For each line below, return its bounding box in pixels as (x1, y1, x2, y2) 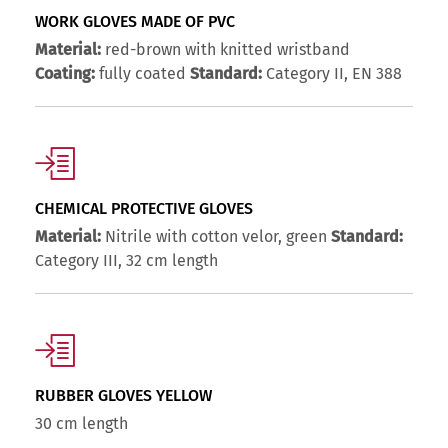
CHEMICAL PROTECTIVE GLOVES (35, 199, 253, 219)
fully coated (95, 64, 190, 84)
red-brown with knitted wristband (101, 40, 350, 60)
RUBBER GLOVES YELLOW (35, 386, 212, 406)
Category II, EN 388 (262, 64, 402, 84)
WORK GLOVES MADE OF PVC (35, 12, 235, 32)
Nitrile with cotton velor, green (101, 227, 331, 247)
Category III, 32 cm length (35, 251, 218, 271)
